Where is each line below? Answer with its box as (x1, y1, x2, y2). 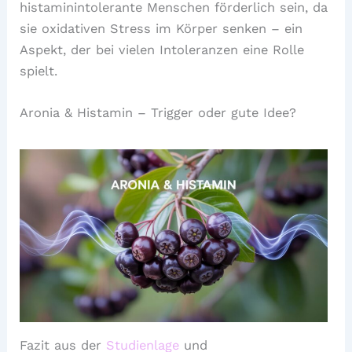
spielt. (20, 63, 58, 79)
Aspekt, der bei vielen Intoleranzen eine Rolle (20, 42, 305, 57)
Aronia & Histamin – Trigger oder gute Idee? (20, 105, 297, 121)
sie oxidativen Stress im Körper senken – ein (20, 20, 303, 36)
